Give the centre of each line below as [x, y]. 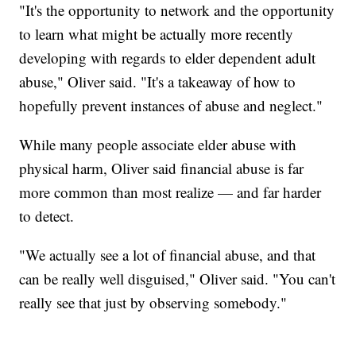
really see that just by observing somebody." [153, 303]
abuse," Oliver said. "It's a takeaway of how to [158, 82]
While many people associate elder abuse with [158, 145]
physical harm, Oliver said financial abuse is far [162, 168]
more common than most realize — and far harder [170, 192]
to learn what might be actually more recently [157, 34]
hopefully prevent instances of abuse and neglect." [171, 106]
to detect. [47, 216]
